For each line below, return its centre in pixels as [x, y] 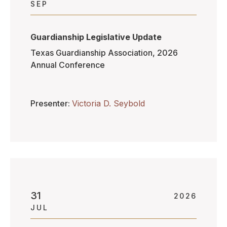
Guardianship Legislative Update [96, 37]
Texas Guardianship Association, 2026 [104, 52]
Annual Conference [68, 65]
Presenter [49, 103]
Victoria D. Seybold [108, 103]
